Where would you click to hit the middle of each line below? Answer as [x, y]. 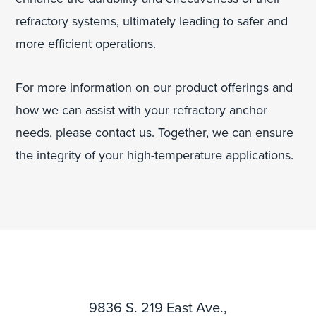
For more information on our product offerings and [154, 87]
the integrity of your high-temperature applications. [155, 155]
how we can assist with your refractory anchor [142, 110]
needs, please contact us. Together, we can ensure [155, 132]
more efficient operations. [86, 43]
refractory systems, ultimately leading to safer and [152, 21]
